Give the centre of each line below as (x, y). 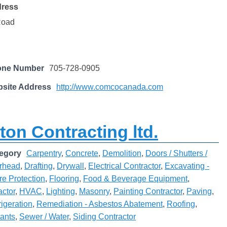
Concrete (82, 154)
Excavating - (187, 166)
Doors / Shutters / (176, 154)
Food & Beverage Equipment (135, 179)
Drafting (39, 166)
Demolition (122, 154)
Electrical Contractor (124, 166)
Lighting (61, 192)
